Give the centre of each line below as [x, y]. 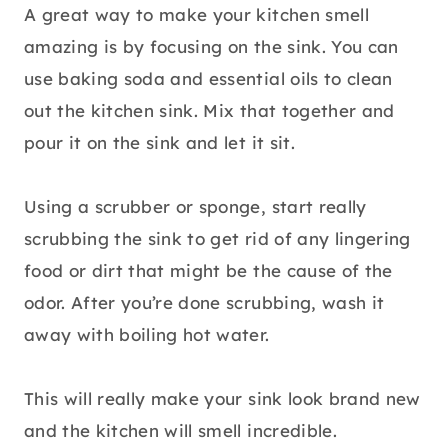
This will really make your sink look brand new [222, 399]
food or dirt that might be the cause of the [208, 271]
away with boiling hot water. [147, 335]
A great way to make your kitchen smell [196, 15]
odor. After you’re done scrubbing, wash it [204, 303]
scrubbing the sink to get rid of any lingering [217, 239]
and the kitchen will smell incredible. [180, 431]
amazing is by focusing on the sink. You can [211, 47]
